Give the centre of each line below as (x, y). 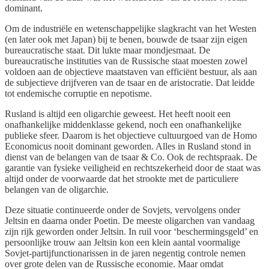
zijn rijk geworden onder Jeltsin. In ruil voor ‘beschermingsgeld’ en (131, 232)
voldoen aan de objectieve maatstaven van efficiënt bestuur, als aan (131, 72)
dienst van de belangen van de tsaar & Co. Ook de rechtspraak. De (131, 157)
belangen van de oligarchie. (57, 190)
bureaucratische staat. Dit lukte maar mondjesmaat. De (107, 50)
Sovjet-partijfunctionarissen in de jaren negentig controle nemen (125, 253)
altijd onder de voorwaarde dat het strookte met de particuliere (122, 179)
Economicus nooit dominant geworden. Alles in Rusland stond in (128, 147)
